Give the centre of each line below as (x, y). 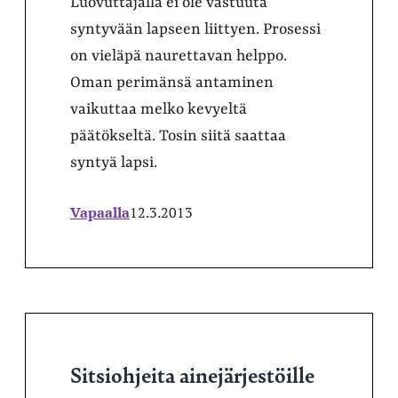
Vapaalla (100, 212)
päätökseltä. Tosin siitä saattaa (178, 135)
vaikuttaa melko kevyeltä (159, 109)
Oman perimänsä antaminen (172, 82)
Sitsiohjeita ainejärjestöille (192, 374)
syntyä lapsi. (114, 162)
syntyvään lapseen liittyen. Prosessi (195, 29)
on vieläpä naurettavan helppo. (179, 56)
